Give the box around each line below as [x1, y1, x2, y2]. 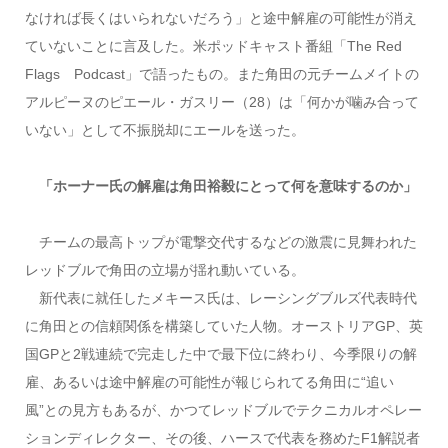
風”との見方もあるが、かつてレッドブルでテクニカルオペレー [24, 401, 422, 418]
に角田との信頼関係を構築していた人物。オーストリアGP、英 [24, 317, 423, 334]
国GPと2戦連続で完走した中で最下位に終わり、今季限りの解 [24, 345, 417, 362]
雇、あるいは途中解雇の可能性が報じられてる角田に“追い [24, 373, 394, 390]
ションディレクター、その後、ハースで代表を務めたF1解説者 [24, 429, 420, 446]
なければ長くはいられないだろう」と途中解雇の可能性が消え [24, 9, 417, 26]
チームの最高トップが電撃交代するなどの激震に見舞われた [24, 233, 417, 250]
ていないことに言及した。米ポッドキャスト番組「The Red [24, 37, 402, 54]
